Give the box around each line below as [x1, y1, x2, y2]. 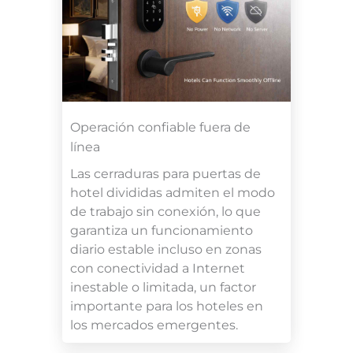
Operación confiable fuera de [70, 119, 251, 135]
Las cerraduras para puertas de [70, 165, 261, 181]
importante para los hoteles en [70, 298, 263, 314]
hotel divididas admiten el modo [70, 184, 275, 200]
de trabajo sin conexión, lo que [70, 203, 261, 219]
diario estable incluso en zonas [70, 241, 262, 257]
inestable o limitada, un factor [70, 279, 256, 295]
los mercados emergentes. [70, 317, 238, 333]
